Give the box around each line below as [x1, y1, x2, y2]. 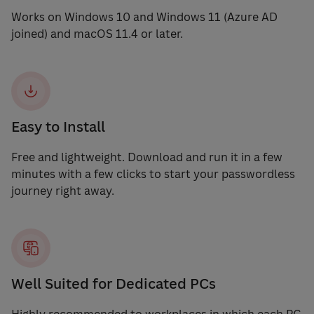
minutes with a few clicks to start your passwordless [11, 166, 295, 182]
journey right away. [11, 183, 114, 199]
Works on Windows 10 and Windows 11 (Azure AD [11, 9, 278, 25]
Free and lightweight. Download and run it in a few [11, 149, 282, 165]
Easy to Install [11, 117, 105, 137]
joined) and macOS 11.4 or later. [11, 26, 183, 42]
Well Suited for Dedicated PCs [11, 274, 216, 294]
